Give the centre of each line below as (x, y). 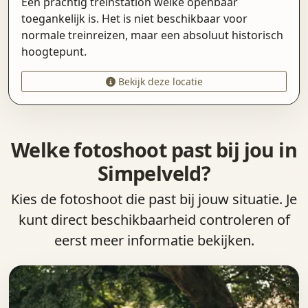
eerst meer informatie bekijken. (154, 241)
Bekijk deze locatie (159, 81)
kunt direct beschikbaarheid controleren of (154, 220)
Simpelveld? (154, 173)
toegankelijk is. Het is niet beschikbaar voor (135, 18)
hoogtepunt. (54, 51)
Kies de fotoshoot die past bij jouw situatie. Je (154, 199)
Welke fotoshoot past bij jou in (154, 149)
